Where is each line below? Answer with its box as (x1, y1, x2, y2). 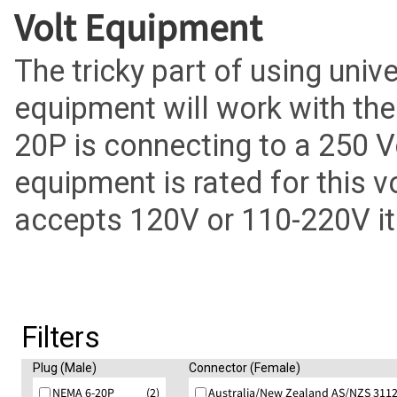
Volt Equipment (14, 4, 262, 51)
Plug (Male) (33, 361, 97, 375)
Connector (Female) (189, 361, 300, 375)
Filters (21, 321, 100, 354)
